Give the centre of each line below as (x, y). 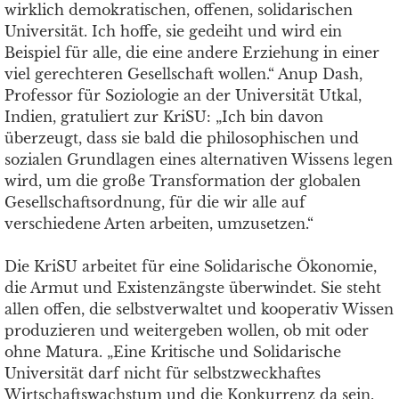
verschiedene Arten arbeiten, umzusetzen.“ (159, 224)
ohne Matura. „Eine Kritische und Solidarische (173, 352)
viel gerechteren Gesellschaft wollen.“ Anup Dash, (183, 74)
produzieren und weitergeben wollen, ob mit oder (187, 330)
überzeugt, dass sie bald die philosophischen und (182, 138)
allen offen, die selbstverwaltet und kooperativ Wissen (199, 309)
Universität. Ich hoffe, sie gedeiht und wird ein (173, 31)
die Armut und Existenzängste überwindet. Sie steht (193, 288)
